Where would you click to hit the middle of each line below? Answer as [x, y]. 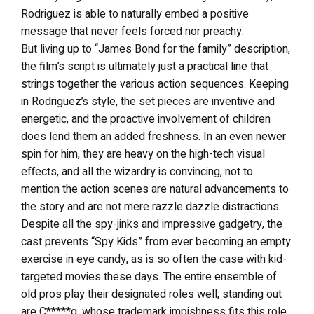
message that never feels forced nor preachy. [132, 32]
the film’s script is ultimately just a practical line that [145, 67]
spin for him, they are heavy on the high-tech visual [143, 154]
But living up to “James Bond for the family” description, [156, 49]
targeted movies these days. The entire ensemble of [149, 277]
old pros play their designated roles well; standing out [151, 294]
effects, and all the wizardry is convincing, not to [137, 172]
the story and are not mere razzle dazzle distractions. [151, 207]
